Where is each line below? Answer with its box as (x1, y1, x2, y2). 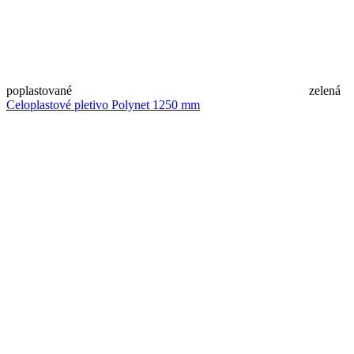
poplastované (6, 83, 72, 97)
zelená (309, 83, 341, 97)
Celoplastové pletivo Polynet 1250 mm (6, 97, 200, 111)
